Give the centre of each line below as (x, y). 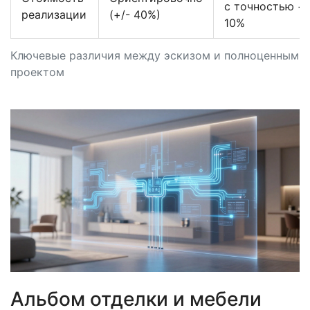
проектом (37, 72)
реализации (54, 14)
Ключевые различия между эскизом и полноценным (155, 55)
